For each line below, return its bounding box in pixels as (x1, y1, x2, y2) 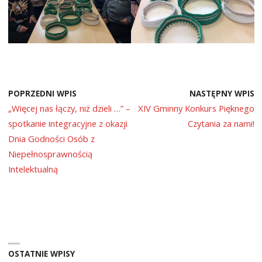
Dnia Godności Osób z (8, 133, 95, 145)
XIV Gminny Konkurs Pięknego (137, 102, 254, 115)
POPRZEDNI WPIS (8, 88, 77, 99)
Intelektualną (8, 163, 58, 175)
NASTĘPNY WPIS (189, 88, 254, 99)
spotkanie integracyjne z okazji (8, 118, 127, 130)
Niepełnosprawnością (8, 148, 92, 160)
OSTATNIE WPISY (8, 248, 75, 259)
